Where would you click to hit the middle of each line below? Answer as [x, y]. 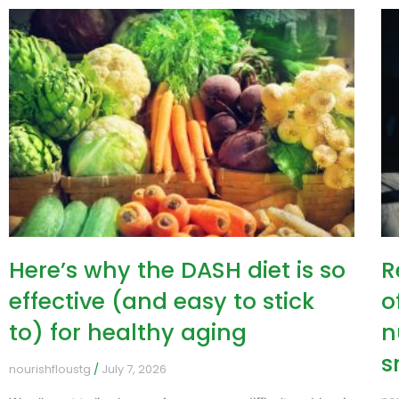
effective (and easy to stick [162, 301]
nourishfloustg [51, 369]
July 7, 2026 [133, 369]
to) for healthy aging [128, 332]
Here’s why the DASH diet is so [177, 270]
